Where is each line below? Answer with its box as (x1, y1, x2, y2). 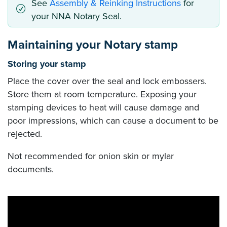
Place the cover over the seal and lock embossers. (8, 75, 207, 87)
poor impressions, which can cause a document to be (8, 115, 218, 126)
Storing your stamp (8, 58, 86, 69)
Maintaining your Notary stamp (8, 37, 178, 52)
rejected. (8, 128, 42, 139)
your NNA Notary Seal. (31, 10, 122, 22)
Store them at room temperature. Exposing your (8, 88, 197, 100)
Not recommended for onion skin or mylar (8, 150, 174, 162)
